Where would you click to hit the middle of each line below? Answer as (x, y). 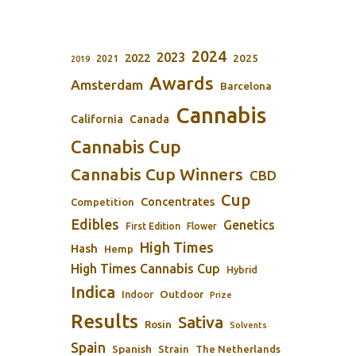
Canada (149, 119)
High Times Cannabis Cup (145, 269)
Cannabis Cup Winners (157, 174)
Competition (103, 202)
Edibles (95, 224)
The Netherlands (238, 349)
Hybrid (242, 270)
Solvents (248, 325)
